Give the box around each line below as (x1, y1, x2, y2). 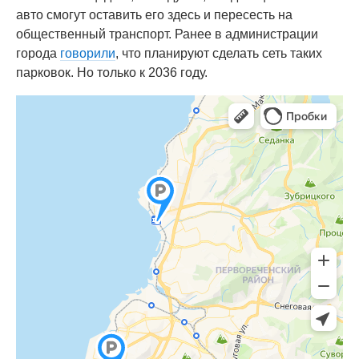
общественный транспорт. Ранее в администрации (16, 27, 318, 41)
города (16, 46, 60, 60)
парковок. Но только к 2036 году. (16, 66, 211, 79)
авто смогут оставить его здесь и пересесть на (16, 8, 292, 22)
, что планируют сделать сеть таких (115, 46, 322, 60)
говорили (60, 46, 115, 60)
